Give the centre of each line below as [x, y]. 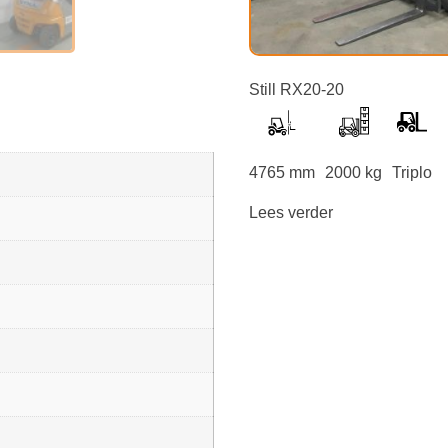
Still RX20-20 [296, 90]
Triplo [412, 173]
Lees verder [291, 213]
